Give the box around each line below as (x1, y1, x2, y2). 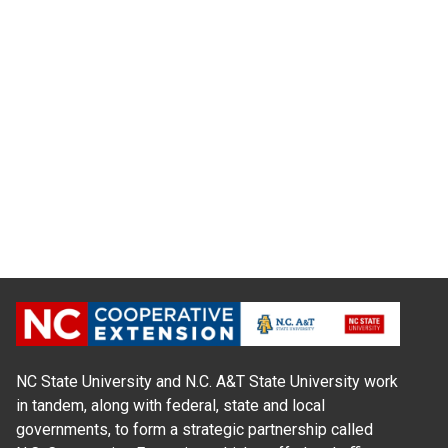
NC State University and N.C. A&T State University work (16, 371, 398, 391)
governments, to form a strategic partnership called (16, 419, 373, 439)
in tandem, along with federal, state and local (16, 395, 325, 415)
